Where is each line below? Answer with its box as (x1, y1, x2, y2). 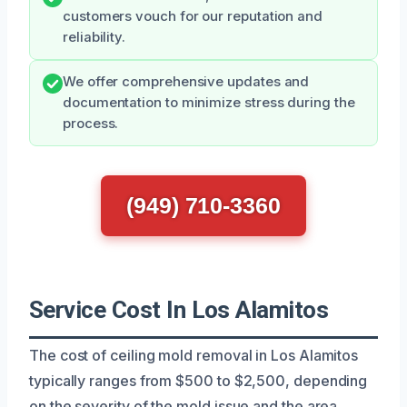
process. (63, 114, 119, 132)
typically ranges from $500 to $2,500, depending (29, 371, 368, 390)
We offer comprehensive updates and (63, 73, 310, 90)
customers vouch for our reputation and (63, 7, 323, 25)
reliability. (63, 28, 126, 45)
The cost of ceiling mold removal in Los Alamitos (29, 345, 359, 364)
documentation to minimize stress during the (63, 94, 355, 111)
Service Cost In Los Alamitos (29, 295, 329, 323)
